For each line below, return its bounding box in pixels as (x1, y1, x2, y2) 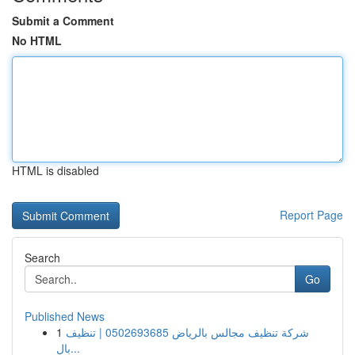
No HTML (12, 32, 62, 48)
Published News (25, 308, 105, 324)
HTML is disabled (12, 162, 99, 178)
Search (25, 250, 60, 265)
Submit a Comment (12, 13, 114, 29)
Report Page (280, 207, 343, 223)
